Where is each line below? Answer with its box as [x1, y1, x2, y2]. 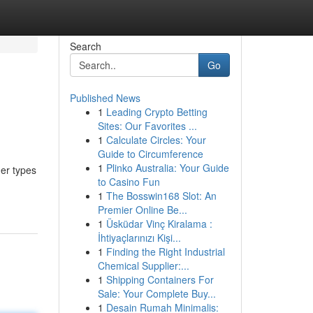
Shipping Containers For [105, 272, 214, 286]
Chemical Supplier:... [97, 259, 189, 272]
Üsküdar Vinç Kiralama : [105, 217, 212, 231]
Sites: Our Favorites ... [97, 119, 197, 133]
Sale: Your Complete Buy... [97, 286, 216, 300]
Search [69, 39, 101, 53]
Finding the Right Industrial [105, 245, 225, 259]
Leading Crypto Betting [105, 105, 208, 119]
